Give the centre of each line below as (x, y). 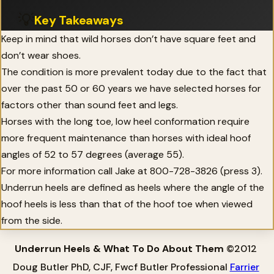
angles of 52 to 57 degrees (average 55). (93, 154)
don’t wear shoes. (41, 55)
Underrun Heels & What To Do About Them (120, 248)
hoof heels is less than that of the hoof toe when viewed (127, 204)
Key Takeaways (79, 20)
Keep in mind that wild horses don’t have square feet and (128, 39)
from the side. (32, 220)
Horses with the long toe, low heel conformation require (125, 121)
